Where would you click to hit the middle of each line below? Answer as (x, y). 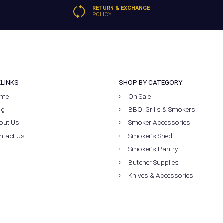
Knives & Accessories (161, 175)
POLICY (102, 15)
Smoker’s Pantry (153, 149)
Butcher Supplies (154, 162)
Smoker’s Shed (151, 136)
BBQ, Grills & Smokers (162, 109)
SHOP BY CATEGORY (150, 82)
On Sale (140, 96)
